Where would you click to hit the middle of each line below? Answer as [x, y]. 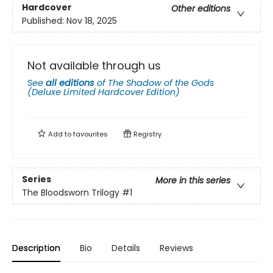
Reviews [176, 248]
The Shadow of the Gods [161, 83]
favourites [90, 134]
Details [126, 248]
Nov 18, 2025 [92, 20]
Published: [44, 20]
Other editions [201, 8]
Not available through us [94, 66]
